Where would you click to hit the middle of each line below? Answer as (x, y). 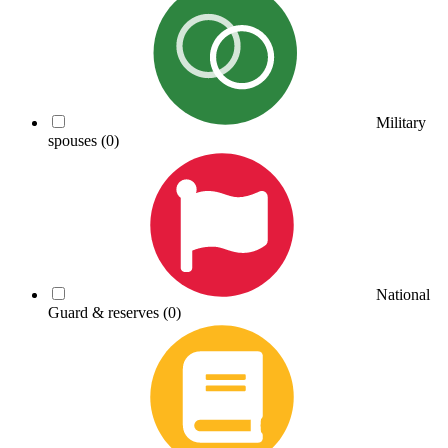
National (403, 294)
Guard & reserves (105, 312)
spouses (74, 140)
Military (401, 122)
